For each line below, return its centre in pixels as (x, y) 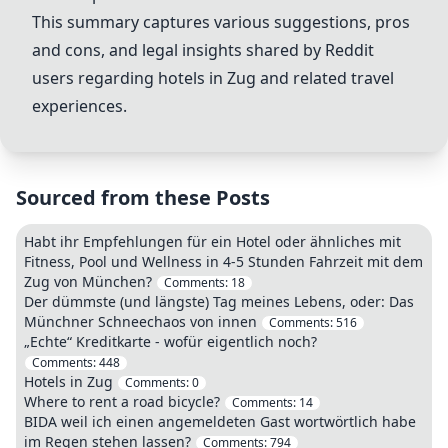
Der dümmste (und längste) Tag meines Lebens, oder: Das (219, 301)
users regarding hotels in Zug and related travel (213, 78)
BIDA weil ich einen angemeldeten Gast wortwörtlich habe (220, 421)
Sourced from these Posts (143, 197)
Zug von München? (90, 281)
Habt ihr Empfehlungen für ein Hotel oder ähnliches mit (212, 241)
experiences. (79, 106)
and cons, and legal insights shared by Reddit (203, 50)
